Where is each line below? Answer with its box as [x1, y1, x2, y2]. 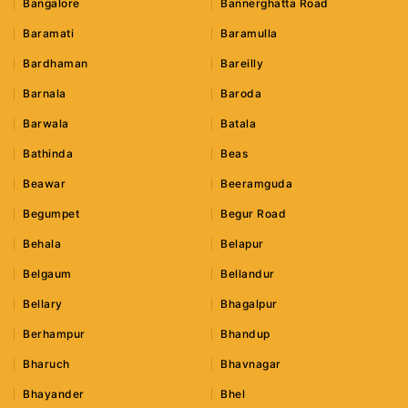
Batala [220, 117, 257, 131]
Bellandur [220, 267, 275, 281]
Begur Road [220, 207, 287, 221]
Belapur [220, 237, 264, 251]
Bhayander [23, 387, 85, 402]
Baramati [23, 26, 74, 41]
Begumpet [23, 207, 79, 221]
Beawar [23, 177, 66, 191]
